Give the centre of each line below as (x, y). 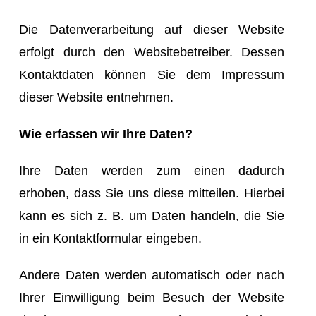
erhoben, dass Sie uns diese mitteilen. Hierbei (152, 193)
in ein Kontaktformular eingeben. (110, 238)
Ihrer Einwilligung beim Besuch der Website (152, 297)
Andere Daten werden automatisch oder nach (152, 275)
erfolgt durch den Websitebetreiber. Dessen (152, 52)
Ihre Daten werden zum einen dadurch (152, 170)
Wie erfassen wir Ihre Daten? (106, 134)
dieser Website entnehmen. (96, 97)
